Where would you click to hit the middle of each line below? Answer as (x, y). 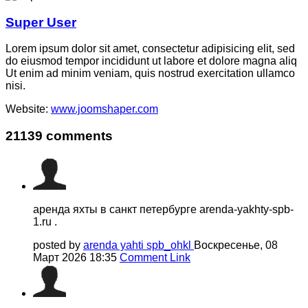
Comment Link (155, 257)
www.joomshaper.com (104, 109)
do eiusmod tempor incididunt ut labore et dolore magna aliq (151, 61)
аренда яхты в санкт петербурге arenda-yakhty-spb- (163, 209)
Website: (28, 109)
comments (78, 135)
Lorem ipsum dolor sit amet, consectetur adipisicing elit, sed (150, 49)
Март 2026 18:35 (76, 257)
